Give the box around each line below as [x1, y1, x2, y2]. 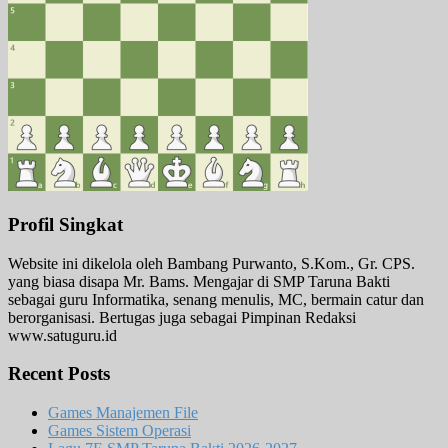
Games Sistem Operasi [48, 422, 191, 440]
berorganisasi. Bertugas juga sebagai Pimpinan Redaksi [8, 308, 356, 326]
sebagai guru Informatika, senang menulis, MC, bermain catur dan [8, 290, 424, 308]
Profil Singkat [8, 213, 123, 235]
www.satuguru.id [8, 326, 117, 344]
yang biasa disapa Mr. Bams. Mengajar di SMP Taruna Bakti [8, 272, 390, 290]
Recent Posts [8, 363, 110, 385]
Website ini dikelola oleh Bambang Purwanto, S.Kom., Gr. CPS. [8, 254, 415, 272]
